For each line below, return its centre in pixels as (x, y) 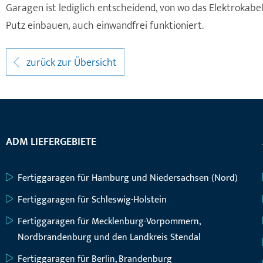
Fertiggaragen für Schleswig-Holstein (92, 200)
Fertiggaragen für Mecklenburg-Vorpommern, (109, 222)
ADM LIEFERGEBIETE (51, 142)
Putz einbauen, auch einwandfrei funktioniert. (105, 26)
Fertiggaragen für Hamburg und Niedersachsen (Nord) (128, 178)
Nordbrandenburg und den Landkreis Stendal (109, 237)
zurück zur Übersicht (70, 63)
